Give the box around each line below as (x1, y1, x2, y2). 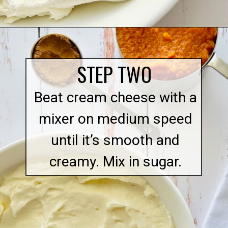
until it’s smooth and (51, 131, 180, 149)
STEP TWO (77, 59, 152, 89)
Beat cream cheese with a (34, 89, 197, 106)
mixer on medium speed (38, 110, 192, 127)
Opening (28, 37, 56, 46)
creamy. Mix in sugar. (49, 153, 182, 170)
